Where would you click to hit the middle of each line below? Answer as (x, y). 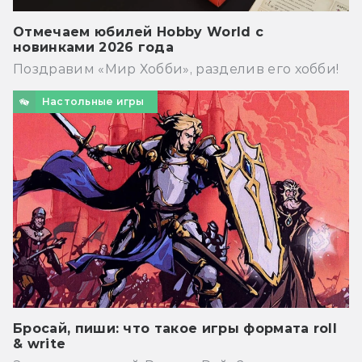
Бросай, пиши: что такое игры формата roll (175, 329)
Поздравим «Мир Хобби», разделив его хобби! (176, 69)
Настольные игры (93, 102)
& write (40, 344)
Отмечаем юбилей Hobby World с (139, 32)
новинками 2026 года (94, 48)
